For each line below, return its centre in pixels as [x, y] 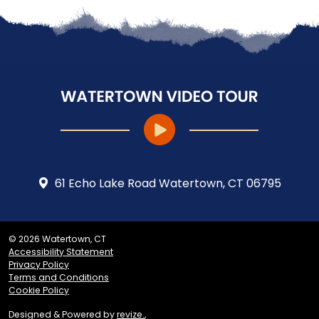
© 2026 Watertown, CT [57, 239]
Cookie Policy [39, 291]
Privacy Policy [39, 265]
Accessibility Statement [61, 252]
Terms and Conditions [59, 278]
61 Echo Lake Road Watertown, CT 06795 [168, 183]
